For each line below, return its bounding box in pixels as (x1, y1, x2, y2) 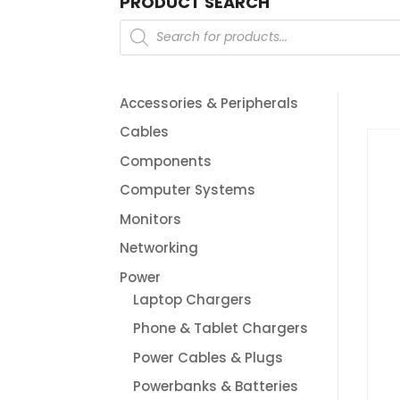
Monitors (120, 209, 182, 229)
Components (120, 151, 212, 171)
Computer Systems (120, 180, 256, 200)
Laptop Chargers (133, 289, 253, 309)
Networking (120, 238, 199, 258)
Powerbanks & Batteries (133, 377, 299, 396)
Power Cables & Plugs (133, 347, 284, 367)
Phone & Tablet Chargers (133, 319, 309, 338)
